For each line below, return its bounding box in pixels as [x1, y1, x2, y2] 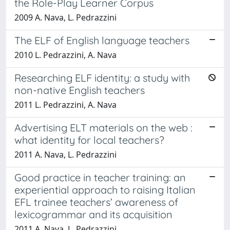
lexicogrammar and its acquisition [14, 208, 172, 221]
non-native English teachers [14, 84, 145, 97]
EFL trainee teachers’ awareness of [14, 196, 178, 208]
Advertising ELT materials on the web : [14, 121, 193, 134]
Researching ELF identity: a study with [14, 71, 190, 84]
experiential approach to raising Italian [14, 183, 196, 196]
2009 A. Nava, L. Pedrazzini [14, 12, 117, 23]
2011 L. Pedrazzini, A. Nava [14, 99, 117, 110]
